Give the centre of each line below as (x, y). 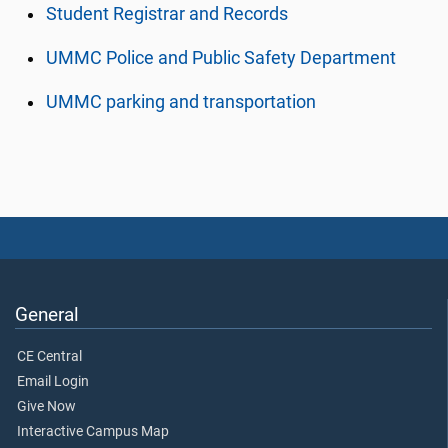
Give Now (46, 407)
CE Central (49, 357)
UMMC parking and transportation (181, 102)
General (47, 315)
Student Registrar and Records (167, 14)
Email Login (53, 382)
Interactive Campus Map (93, 432)
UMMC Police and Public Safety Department (221, 58)
